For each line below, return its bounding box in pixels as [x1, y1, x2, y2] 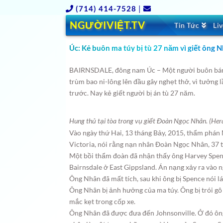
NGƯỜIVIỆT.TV [70, 19, 145, 31]
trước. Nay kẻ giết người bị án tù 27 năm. [69, 89, 196, 97]
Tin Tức [174, 21, 200, 29]
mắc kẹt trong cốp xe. [69, 197, 136, 206]
